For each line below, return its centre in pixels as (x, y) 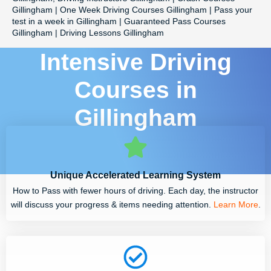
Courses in (135, 90)
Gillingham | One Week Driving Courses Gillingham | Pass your (132, 10)
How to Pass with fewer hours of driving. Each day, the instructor (135, 190)
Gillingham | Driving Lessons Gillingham (88, 33)
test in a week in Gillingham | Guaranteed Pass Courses (119, 22)
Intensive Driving (135, 62)
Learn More (236, 204)
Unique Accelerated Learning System (135, 175)
